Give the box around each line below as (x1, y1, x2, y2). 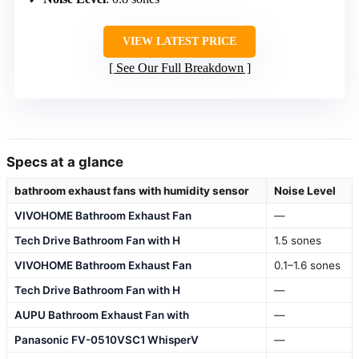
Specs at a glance (6, 154, 123, 171)
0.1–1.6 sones (274, 259, 341, 272)
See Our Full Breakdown (115, 61, 244, 75)
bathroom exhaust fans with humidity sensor (14, 184, 249, 198)
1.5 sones (274, 234, 321, 248)
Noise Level (274, 184, 336, 198)
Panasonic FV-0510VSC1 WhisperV (14, 333, 199, 347)
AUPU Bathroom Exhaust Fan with (14, 309, 189, 322)
